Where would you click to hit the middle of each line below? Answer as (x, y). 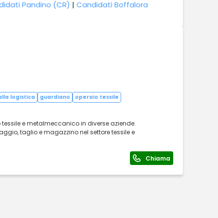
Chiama (158, 158)
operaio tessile (97, 97)
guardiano (55, 97)
